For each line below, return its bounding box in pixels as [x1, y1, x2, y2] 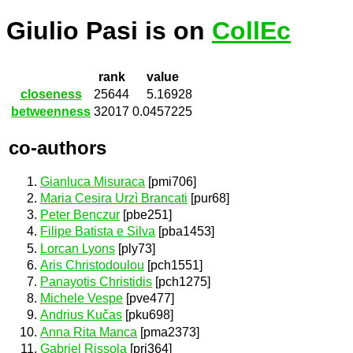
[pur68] [188, 191, 229, 206]
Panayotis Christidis [40, 275, 152, 288]
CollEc [212, 17, 291, 46]
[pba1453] [155, 225, 214, 239]
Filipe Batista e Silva [40, 225, 155, 239]
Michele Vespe [40, 292, 123, 306]
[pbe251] [120, 208, 172, 222]
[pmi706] [145, 174, 196, 188]
